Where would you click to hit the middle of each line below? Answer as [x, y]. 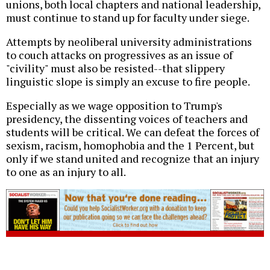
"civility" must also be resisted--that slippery [115, 68]
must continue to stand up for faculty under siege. [128, 17]
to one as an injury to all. [66, 171]
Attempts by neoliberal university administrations [129, 41]
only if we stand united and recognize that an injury [133, 158]
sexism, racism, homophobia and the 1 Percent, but [130, 145]
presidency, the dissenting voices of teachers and [127, 118]
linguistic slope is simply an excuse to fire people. [128, 81]
